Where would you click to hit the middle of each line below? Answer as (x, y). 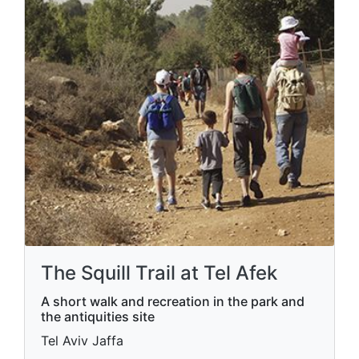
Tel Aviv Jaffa (82, 339)
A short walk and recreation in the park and (173, 299)
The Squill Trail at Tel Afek (159, 271)
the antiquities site (98, 315)
